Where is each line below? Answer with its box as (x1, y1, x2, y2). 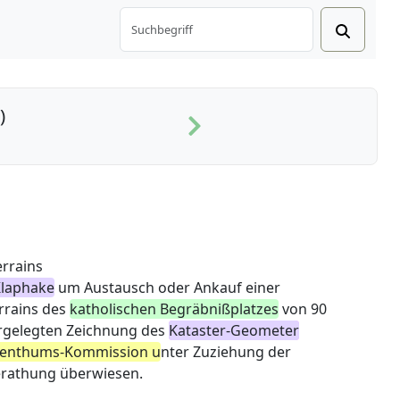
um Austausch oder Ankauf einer (54, 278, 280, 298)
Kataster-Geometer (168, 321, 299, 341)
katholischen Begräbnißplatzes (69, 299, 279, 320)
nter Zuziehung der (160, 342, 291, 362)
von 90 (278, 299, 327, 320)
